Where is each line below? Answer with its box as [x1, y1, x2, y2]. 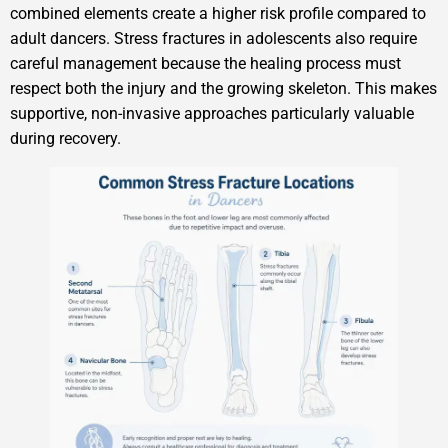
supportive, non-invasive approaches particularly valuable [10, 104, 414, 124]
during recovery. [10, 129, 121, 149]
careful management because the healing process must [10, 54, 401, 74]
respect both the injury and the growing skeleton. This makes [10, 79, 437, 99]
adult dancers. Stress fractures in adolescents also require [10, 29, 417, 49]
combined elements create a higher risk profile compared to [10, 4, 426, 24]
